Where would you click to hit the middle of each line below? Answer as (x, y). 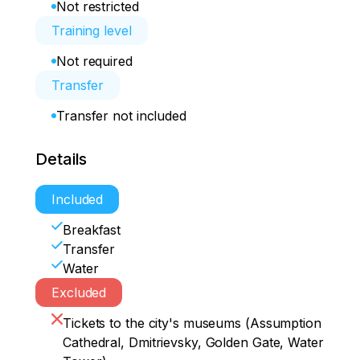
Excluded (79, 292)
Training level (92, 31)
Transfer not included (121, 116)
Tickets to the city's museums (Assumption (192, 323)
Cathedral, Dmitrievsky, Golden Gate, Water (193, 342)
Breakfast (92, 230)
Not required (94, 61)
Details (61, 159)
